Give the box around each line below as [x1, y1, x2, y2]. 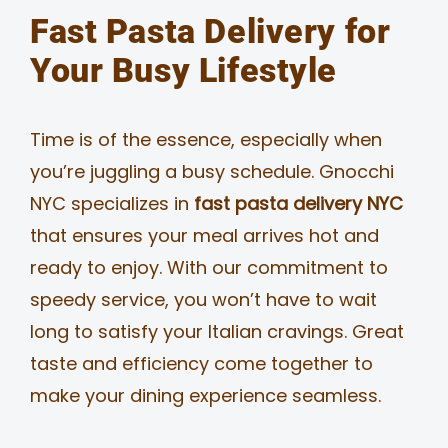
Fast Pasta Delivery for [29, 12, 391, 52]
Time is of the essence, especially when [29, 126, 382, 152]
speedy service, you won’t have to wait [29, 286, 377, 312]
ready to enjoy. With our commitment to [29, 254, 388, 280]
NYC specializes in [29, 190, 194, 216]
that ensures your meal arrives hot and [29, 222, 379, 248]
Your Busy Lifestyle [29, 51, 338, 91]
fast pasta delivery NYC [193, 190, 403, 216]
